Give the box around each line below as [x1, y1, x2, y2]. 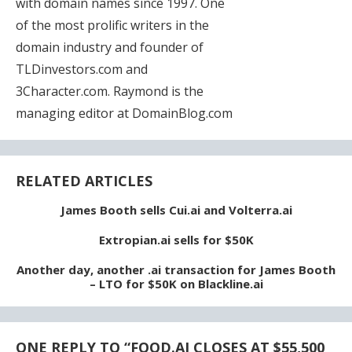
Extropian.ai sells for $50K [98, 231, 254, 247]
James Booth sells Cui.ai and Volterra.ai [60, 201, 292, 218]
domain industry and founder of [16, 38, 203, 56]
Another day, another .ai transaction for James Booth [16, 261, 335, 277]
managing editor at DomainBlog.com [16, 104, 233, 122]
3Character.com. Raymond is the [16, 82, 203, 100]
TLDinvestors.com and [16, 60, 148, 78]
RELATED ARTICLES [16, 170, 152, 190]
